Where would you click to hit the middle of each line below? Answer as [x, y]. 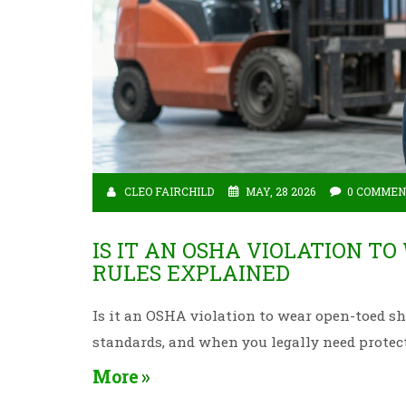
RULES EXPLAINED [191, 273]
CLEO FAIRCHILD [169, 191]
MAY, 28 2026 [280, 191]
